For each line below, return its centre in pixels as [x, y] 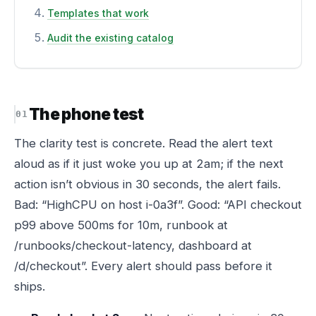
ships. [30, 286]
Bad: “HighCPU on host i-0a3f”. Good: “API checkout [158, 205]
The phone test [86, 114]
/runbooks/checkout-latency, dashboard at [133, 245]
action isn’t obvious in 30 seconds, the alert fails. [147, 184]
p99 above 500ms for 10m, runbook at [121, 225]
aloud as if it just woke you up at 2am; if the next [149, 164]
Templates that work [98, 13]
